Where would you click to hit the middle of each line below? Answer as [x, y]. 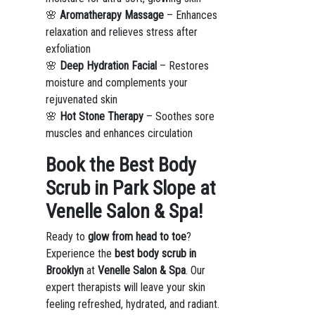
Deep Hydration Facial [108, 66]
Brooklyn [64, 270]
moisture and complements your [116, 83]
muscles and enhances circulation [119, 133]
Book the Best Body [121, 165]
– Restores [182, 66]
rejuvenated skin [81, 99]
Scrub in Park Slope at [130, 188]
